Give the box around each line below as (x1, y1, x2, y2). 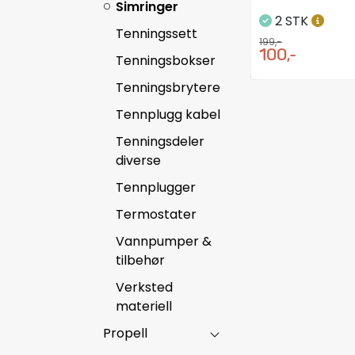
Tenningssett (116, 24, 197, 43)
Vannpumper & (116, 231, 212, 250)
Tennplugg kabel (116, 105, 220, 124)
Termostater (116, 204, 197, 223)
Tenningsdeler (116, 132, 204, 151)
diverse (116, 151, 161, 170)
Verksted (116, 277, 173, 296)
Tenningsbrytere (116, 78, 220, 97)
